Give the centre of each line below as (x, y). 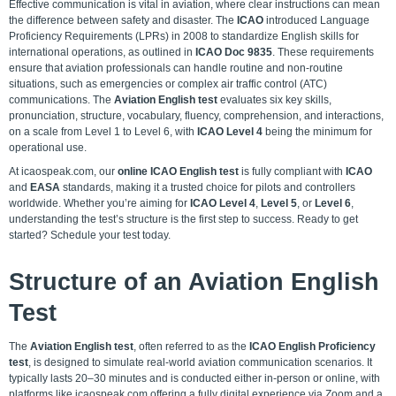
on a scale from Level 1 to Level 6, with (103, 132)
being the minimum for (317, 132)
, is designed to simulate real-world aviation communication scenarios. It (200, 362)
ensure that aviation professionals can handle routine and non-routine (176, 68)
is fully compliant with (292, 171)
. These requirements (323, 52)
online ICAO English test (178, 171)
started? (30, 235)
